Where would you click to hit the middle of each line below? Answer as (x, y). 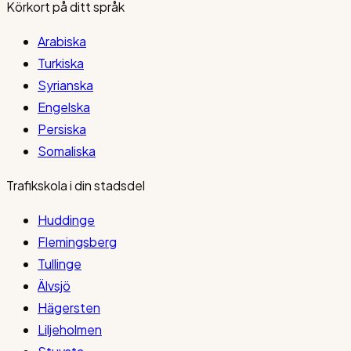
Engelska (64, 107)
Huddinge (66, 220)
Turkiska (61, 63)
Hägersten (69, 308)
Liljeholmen (70, 330)
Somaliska (67, 151)
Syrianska (65, 85)
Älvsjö (54, 286)
